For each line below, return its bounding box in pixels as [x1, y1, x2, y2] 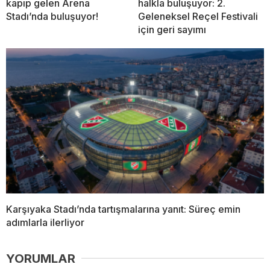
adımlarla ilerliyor [6, 216, 84, 228]
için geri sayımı [138, 23, 206, 36]
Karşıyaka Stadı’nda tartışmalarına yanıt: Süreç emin [6, 202, 240, 215]
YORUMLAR [6, 251, 75, 266]
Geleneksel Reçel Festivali [138, 10, 258, 22]
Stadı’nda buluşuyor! [6, 10, 98, 22]
